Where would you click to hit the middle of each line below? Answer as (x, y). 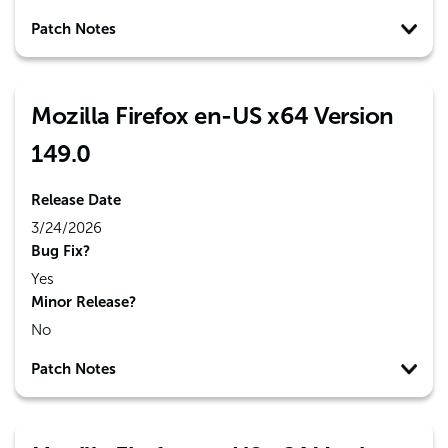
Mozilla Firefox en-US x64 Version (212, 115)
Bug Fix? (60, 251)
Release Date (76, 200)
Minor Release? (83, 302)
